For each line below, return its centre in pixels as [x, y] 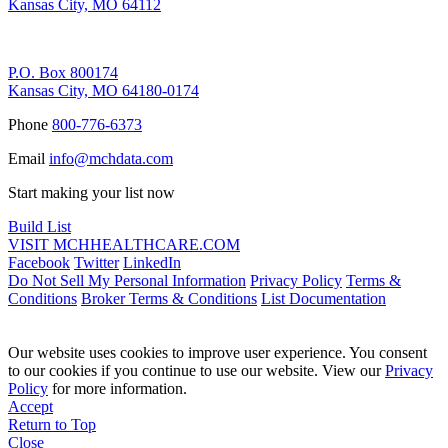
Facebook [39, 263]
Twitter [96, 263]
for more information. [117, 389]
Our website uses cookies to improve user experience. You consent [217, 353]
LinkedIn [152, 263]
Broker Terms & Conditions [169, 299]
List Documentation [323, 299]
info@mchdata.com [111, 159]
